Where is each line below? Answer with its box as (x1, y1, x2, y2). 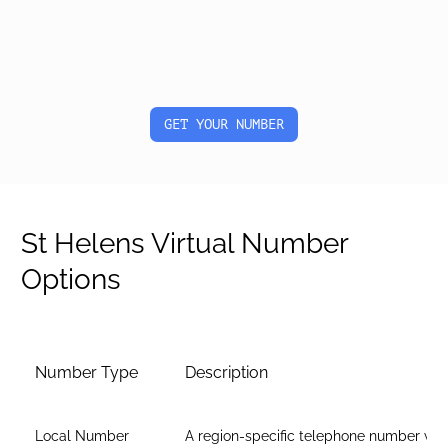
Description (185, 363, 268, 382)
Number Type (35, 363, 138, 382)
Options (21, 263, 121, 296)
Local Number (35, 428, 129, 444)
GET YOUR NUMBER (164, 117, 284, 132)
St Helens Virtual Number (21, 227, 348, 260)
